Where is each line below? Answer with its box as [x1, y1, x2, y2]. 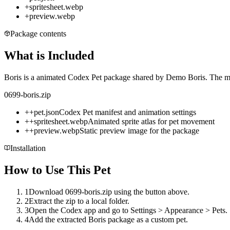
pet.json [34, 108, 59, 117]
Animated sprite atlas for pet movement [88, 117, 215, 126]
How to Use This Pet [4, 163, 111, 177]
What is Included [4, 49, 94, 63]
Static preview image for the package [80, 126, 199, 136]
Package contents [10, 29, 66, 39]
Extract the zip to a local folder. [29, 196, 129, 205]
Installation [10, 144, 46, 153]
